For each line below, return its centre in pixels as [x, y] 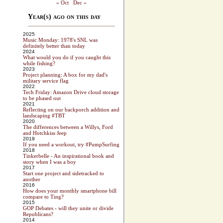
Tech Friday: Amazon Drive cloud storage [71, 92]
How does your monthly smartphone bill [70, 191]
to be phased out [42, 98]
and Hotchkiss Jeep [45, 133]
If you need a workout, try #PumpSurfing [71, 145]
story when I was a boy [50, 162]
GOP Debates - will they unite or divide [68, 208]
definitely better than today [54, 46]
